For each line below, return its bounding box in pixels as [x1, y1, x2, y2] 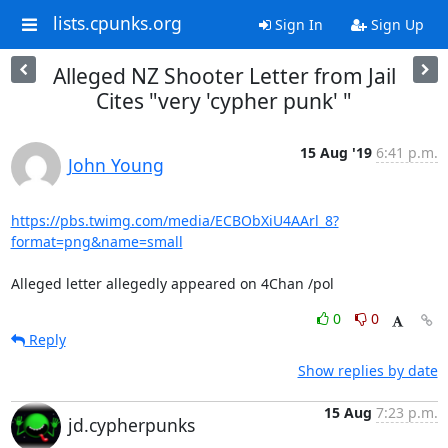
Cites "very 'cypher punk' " [96, 87, 352, 115]
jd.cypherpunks [67, 413, 195, 437]
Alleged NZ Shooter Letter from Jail [52, 62, 396, 90]
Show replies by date [297, 361, 438, 380]
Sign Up [366, 15, 424, 34]
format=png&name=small [10, 232, 183, 251]
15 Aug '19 [299, 143, 372, 162]
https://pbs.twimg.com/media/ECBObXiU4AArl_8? [10, 211, 339, 230]
